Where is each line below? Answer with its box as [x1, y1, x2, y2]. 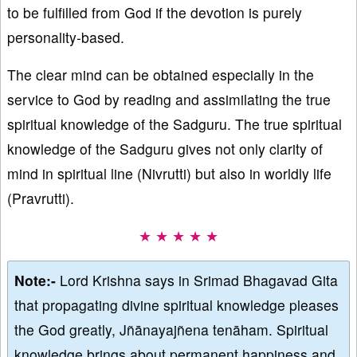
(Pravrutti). [7, 188, 74, 209]
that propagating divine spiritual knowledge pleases [14, 295, 339, 316]
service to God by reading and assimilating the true [7, 89, 331, 110]
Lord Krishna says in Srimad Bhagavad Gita [60, 270, 338, 291]
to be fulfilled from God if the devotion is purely [7, 2, 302, 23]
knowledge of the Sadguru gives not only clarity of [7, 139, 323, 159]
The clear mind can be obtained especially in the [7, 65, 314, 85]
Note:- [14, 270, 60, 291]
